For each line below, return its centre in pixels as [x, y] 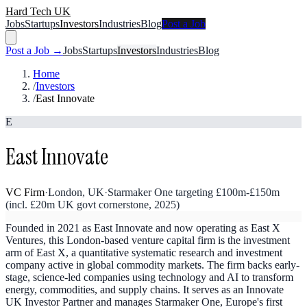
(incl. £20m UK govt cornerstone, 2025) [93, 204]
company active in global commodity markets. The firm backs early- [152, 265]
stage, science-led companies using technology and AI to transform [149, 277]
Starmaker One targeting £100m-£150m [194, 192]
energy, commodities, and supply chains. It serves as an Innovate [145, 289]
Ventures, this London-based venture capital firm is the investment [148, 240]
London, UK [76, 192]
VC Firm [25, 192]
